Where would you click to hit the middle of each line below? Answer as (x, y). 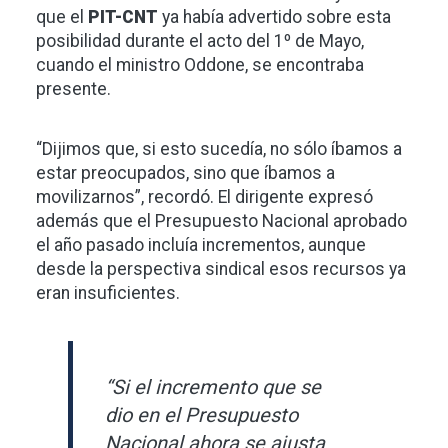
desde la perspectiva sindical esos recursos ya (221, 269)
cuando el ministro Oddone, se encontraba (200, 65)
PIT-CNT (123, 17)
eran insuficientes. (108, 293)
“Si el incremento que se (213, 387)
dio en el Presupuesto (201, 415)
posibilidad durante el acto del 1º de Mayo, (200, 41)
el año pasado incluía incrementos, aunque (201, 245)
